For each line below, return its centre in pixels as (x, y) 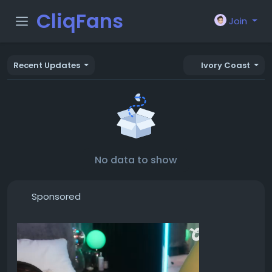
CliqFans (80, 21)
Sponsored (56, 196)
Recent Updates (47, 65)
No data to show (136, 160)
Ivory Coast (225, 65)
